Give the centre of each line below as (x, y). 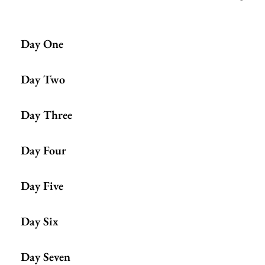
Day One (42, 44)
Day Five (42, 186)
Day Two (43, 80)
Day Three (46, 115)
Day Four (43, 151)
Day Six (40, 222)
